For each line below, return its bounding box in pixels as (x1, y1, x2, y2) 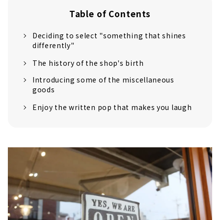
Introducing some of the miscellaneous (32, 74, 174, 84)
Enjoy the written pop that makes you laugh (32, 102, 192, 112)
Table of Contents (69, 7, 151, 20)
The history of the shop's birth (32, 57, 144, 68)
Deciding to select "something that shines (32, 30, 186, 40)
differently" (32, 40, 75, 50)
